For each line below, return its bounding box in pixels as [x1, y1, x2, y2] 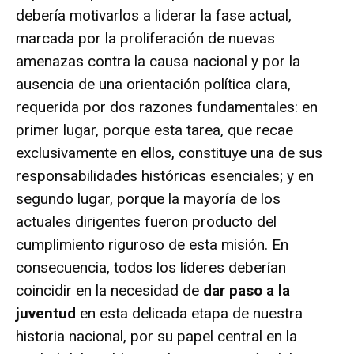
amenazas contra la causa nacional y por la [16, 51, 300, 70]
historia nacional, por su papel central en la [16, 326, 297, 345]
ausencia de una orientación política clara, [16, 74, 291, 93]
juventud [16, 303, 76, 322]
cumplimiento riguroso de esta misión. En [16, 235, 288, 254]
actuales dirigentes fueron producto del [16, 212, 277, 231]
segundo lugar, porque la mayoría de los [16, 189, 281, 208]
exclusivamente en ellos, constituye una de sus [16, 143, 322, 162]
